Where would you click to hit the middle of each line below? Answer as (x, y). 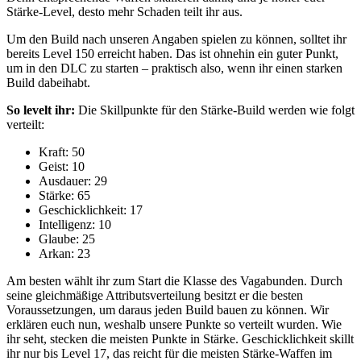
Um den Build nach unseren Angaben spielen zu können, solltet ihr (176, 39)
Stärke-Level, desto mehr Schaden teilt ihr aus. (124, 11)
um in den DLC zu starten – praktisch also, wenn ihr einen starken (174, 68)
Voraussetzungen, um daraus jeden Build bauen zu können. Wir (168, 309)
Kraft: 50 (62, 151)
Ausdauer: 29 (73, 180)
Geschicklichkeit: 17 (91, 210)
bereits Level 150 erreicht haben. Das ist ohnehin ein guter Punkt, (172, 53)
